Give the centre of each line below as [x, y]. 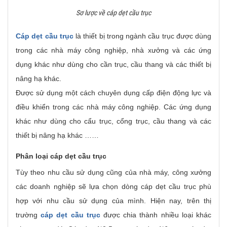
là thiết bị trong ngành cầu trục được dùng [142, 36]
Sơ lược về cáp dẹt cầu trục [113, 13]
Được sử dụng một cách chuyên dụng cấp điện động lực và [113, 93]
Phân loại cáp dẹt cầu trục [61, 156]
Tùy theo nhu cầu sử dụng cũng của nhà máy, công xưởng [113, 172]
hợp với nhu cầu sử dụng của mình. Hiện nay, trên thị [113, 201]
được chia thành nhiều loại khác [156, 215]
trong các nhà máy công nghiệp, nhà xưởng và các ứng [113, 50]
